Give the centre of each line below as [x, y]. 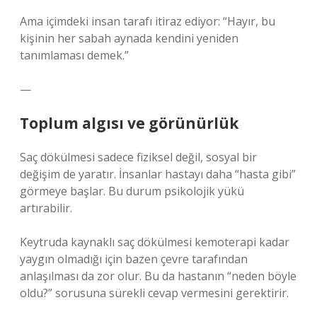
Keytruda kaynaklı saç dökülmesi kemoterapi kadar [155, 242]
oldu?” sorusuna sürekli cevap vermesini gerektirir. [154, 293]
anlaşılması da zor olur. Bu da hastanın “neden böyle [158, 276]
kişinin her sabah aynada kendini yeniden [129, 38]
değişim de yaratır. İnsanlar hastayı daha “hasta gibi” [158, 174]
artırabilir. [46, 208]
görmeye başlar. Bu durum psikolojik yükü [132, 191]
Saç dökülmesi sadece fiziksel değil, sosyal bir [138, 157]
